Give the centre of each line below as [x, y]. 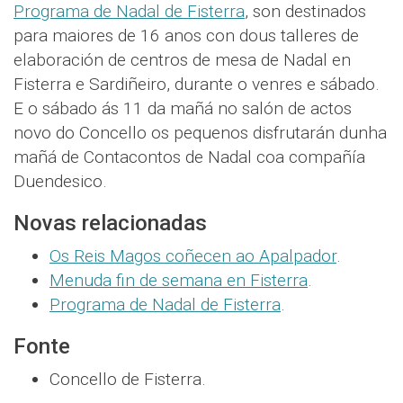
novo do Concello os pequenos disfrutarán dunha [200, 133]
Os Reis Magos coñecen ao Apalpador [193, 256]
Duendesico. [60, 182]
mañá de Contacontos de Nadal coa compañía [189, 157]
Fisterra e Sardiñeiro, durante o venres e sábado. [197, 85]
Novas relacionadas [110, 224]
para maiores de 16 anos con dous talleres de [186, 36]
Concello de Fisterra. [128, 380]
